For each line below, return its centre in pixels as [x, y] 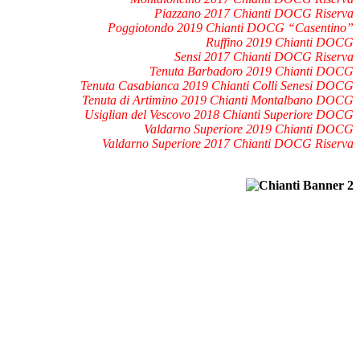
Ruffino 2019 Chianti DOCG [280, 42]
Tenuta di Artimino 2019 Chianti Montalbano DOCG [218, 100]
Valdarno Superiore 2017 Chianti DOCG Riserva [228, 143]
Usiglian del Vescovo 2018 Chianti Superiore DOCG [219, 114]
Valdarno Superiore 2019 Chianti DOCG [249, 129]
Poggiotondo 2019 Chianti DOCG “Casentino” [231, 27]
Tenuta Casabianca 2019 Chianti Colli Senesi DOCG [217, 85]
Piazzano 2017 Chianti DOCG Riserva [254, 13]
